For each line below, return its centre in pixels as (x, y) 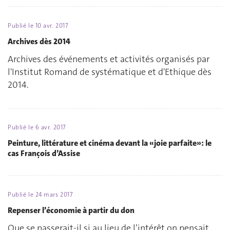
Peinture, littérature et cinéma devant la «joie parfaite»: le (110, 143)
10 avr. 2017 (52, 26)
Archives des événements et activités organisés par (109, 59)
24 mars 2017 (54, 195)
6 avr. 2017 (51, 128)
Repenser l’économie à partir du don (71, 210)
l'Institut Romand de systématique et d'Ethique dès (110, 72)
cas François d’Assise (44, 153)
